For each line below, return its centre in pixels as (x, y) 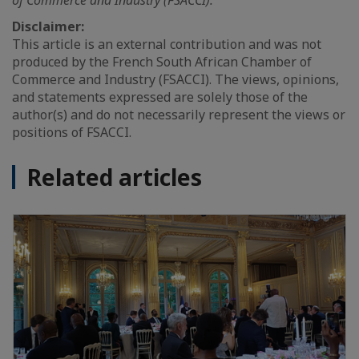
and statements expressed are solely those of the (160, 97)
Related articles (115, 177)
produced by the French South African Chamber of (162, 62)
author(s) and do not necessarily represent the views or (179, 115)
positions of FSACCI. (72, 132)
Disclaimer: (50, 26)
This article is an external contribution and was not (167, 44)
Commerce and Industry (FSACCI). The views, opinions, (175, 79)
